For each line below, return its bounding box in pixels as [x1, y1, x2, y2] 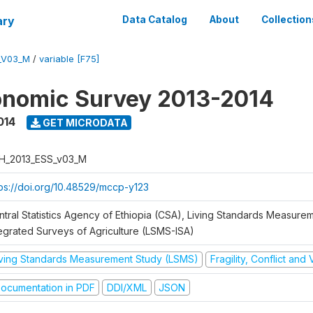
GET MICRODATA [40, 116, 128, 129]
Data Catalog [122, 14, 187, 25]
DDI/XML [106, 281, 147, 293]
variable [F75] [39, 54, 99, 64]
